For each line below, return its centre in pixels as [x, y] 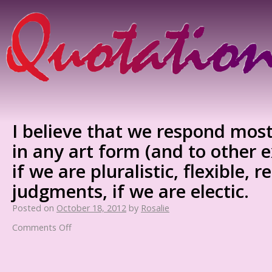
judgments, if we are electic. [131, 191]
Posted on [33, 208]
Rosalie [155, 208]
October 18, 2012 [91, 208]
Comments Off [42, 227]
